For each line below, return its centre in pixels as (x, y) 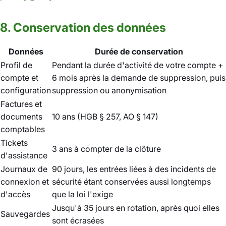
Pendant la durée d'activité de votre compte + (138, 65)
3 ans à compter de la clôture (106, 149)
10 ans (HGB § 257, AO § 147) (105, 117)
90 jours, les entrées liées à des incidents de (134, 169)
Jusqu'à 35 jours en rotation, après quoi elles (136, 208)
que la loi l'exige (82, 194)
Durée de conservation (139, 51)
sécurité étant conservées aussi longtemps (131, 182)
